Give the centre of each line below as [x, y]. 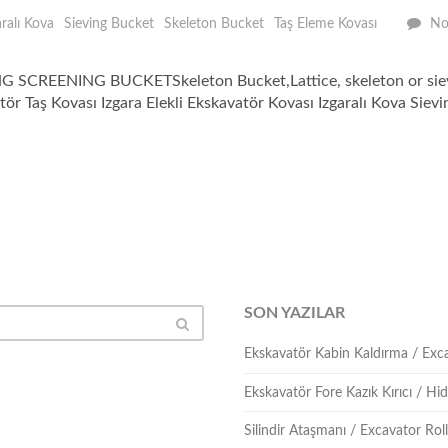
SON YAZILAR [294, 313]
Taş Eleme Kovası [325, 24]
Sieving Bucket [108, 24]
